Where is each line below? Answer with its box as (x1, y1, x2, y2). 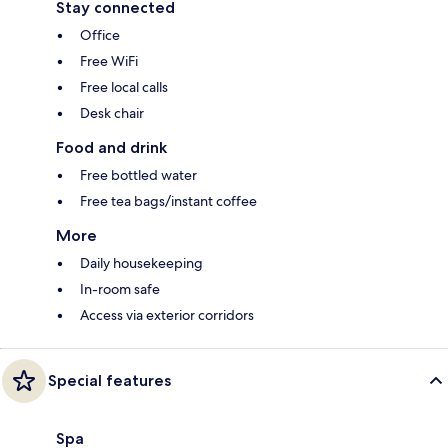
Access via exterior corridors (80, 305, 254, 324)
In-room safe (80, 279, 160, 298)
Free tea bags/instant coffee (80, 191, 257, 210)
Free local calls (80, 77, 168, 96)
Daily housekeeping (80, 253, 203, 272)
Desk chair (80, 103, 144, 122)
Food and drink (56, 137, 167, 157)
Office (80, 25, 120, 44)
